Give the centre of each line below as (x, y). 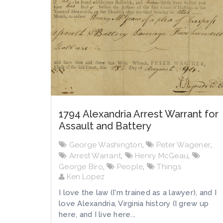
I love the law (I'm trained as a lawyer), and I (138, 192)
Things (169, 167)
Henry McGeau (162, 156)
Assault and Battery (105, 126)
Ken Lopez (85, 176)
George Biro (81, 167)
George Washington (106, 145)
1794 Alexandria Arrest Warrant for (139, 114)
